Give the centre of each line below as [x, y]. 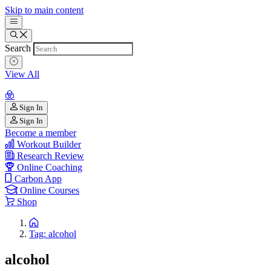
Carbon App [38, 179]
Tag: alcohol [53, 234]
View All [22, 74]
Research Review [51, 156]
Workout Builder [49, 144]
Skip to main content [44, 10]
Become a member [41, 133]
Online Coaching [50, 167]
